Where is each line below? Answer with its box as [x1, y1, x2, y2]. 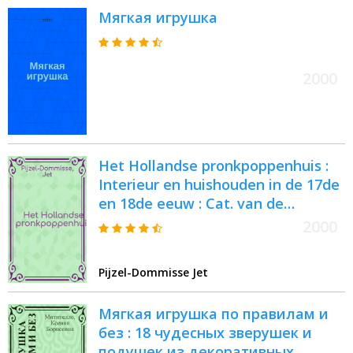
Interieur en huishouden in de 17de [98, 175, 340, 195]
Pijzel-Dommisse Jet [98, 265, 208, 281]
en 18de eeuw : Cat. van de [98, 194, 284, 214]
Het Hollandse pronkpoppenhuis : [98, 156, 329, 176]
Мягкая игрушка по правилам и [98, 304, 329, 324]
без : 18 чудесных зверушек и [98, 323, 312, 343]
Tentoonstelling [98, 213, 209, 232]
